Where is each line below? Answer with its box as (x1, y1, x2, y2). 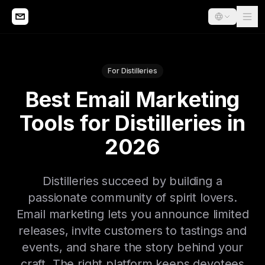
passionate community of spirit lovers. (28, 190, 237, 205)
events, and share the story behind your (21, 240, 244, 254)
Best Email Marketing (25, 86, 240, 112)
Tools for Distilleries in (20, 110, 245, 136)
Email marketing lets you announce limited (16, 207, 249, 221)
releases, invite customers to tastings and (18, 224, 247, 238)
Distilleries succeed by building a (43, 174, 222, 188)
